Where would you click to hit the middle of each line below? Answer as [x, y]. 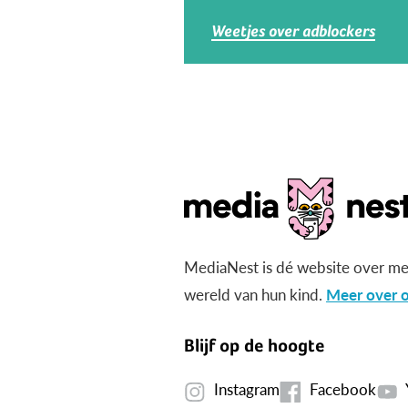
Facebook [343, 389]
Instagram [247, 389]
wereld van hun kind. [255, 295]
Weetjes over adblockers [293, 31]
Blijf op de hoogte [254, 346]
